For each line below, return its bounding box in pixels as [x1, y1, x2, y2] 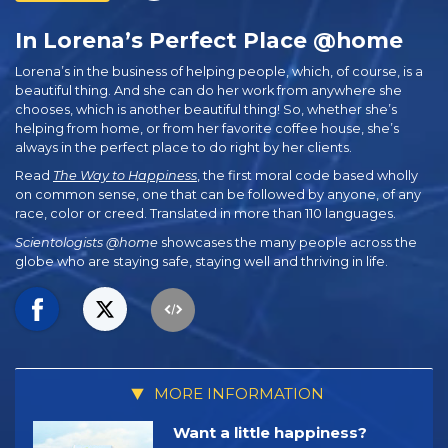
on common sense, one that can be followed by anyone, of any [15, 187, 421, 203]
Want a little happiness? [173, 422, 367, 442]
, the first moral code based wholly [197, 168, 418, 184]
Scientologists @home [15, 234, 158, 250]
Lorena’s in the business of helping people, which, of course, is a [15, 63, 423, 79]
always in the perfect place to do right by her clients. [15, 139, 352, 155]
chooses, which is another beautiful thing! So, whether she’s [15, 101, 397, 117]
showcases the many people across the [158, 234, 417, 250]
